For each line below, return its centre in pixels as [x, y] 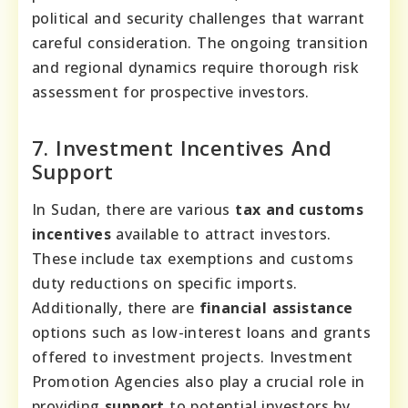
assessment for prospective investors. [171, 92]
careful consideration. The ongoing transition [200, 43]
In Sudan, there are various [131, 210]
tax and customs [297, 210]
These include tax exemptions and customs [193, 259]
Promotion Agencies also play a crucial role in [199, 382]
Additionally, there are [113, 308]
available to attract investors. [221, 235]
